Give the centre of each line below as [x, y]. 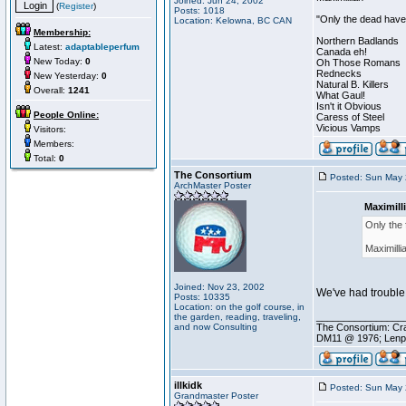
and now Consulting [216, 327]
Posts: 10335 [202, 297]
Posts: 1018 [199, 10]
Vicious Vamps [348, 128]
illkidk [188, 385]
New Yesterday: [66, 76]
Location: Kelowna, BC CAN [233, 20]
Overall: [49, 90]
